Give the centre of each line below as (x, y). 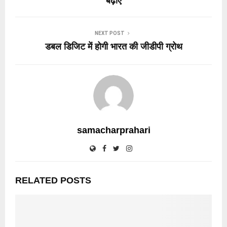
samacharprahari (113, 130)
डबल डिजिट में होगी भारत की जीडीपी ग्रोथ (113, 46)
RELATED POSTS (53, 180)
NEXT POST (109, 33)
